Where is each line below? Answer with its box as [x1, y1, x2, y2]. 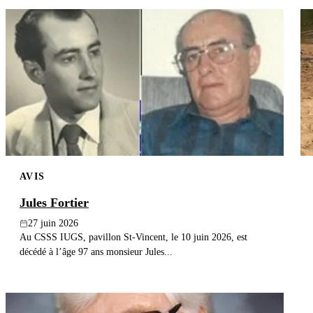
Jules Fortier [20, 196, 89, 210]
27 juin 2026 [28, 218, 78, 229]
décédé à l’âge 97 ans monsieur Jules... [20, 246, 173, 258]
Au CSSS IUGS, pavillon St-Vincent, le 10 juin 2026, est [20, 231, 247, 243]
